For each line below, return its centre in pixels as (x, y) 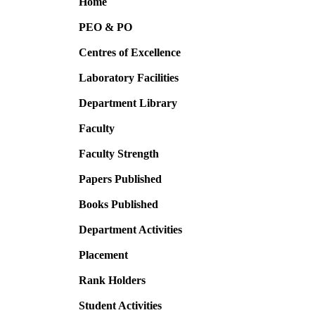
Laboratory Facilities (129, 78)
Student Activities (120, 306)
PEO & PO (105, 27)
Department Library (128, 103)
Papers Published (120, 179)
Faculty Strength (119, 154)
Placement (103, 255)
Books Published (118, 204)
